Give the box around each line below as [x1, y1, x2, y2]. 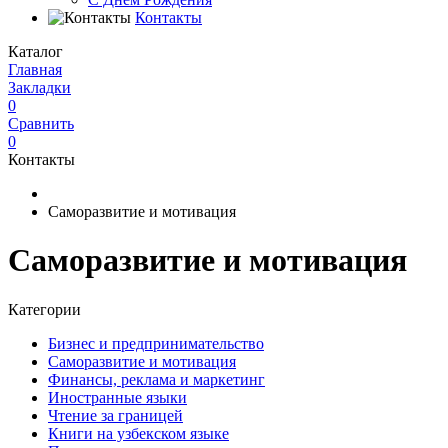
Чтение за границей [48, 406, 183, 424]
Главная [8, 61, 62, 78]
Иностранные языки [48, 388, 187, 406]
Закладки [8, 79, 71, 96]
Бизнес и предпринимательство [48, 334, 264, 352]
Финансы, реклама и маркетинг [48, 370, 265, 388]
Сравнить [8, 115, 74, 132]
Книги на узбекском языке [48, 424, 229, 442]
